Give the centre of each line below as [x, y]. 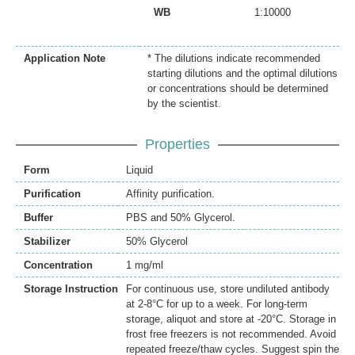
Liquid [139, 170]
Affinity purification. [170, 193]
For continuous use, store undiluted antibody [228, 288]
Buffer [38, 217]
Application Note [65, 58]
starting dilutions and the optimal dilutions [242, 73]
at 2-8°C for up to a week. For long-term [217, 303]
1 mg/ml [145, 265]
